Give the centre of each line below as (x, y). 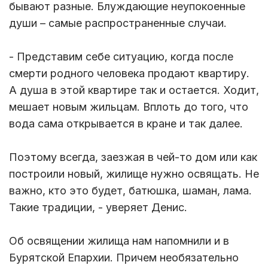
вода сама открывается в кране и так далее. (126, 124)
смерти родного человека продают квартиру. (129, 74)
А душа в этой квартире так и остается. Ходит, (134, 90)
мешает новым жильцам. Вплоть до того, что (129, 107)
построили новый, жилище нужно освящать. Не (134, 174)
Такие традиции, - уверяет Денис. (100, 208)
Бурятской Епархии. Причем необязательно (124, 258)
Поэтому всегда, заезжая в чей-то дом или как (133, 157)
